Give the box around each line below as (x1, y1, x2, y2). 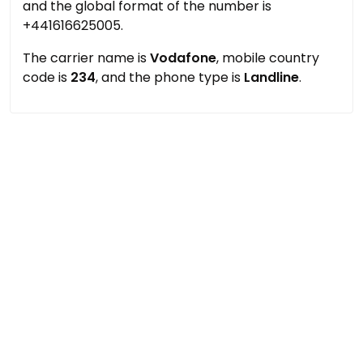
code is (23, 68, 70, 87)
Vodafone (150, 49, 216, 67)
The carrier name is (23, 49, 150, 67)
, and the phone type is (96, 68, 244, 87)
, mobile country (216, 49, 319, 67)
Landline (244, 68, 299, 87)
